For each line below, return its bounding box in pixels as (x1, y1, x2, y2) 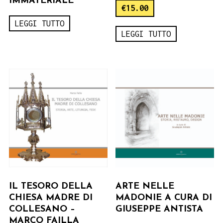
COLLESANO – (9, 204, 75, 214)
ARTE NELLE (115, 181, 175, 191)
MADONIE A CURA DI (115, 193, 213, 203)
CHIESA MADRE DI (9, 193, 93, 203)
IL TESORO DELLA (9, 181, 93, 191)
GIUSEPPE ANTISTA (115, 204, 204, 214)
